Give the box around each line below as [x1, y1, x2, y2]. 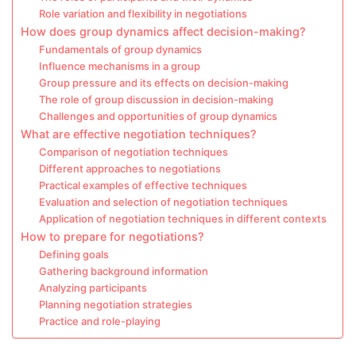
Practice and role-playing [38, 315, 161, 327]
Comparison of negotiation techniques [38, 145, 228, 158]
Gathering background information [38, 265, 208, 277]
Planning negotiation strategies [38, 298, 192, 311]
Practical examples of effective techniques [38, 179, 247, 192]
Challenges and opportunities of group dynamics [38, 110, 277, 122]
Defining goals [38, 248, 109, 261]
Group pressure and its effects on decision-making [38, 76, 288, 89]
